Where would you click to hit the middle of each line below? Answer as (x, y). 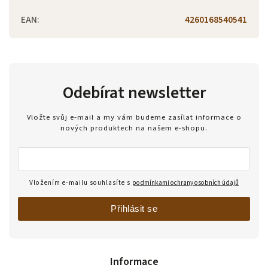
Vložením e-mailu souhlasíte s (81, 183)
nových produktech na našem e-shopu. (134, 128)
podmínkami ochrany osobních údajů (185, 183)
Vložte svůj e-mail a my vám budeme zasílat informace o (134, 118)
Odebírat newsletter (134, 92)
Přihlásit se (134, 209)
